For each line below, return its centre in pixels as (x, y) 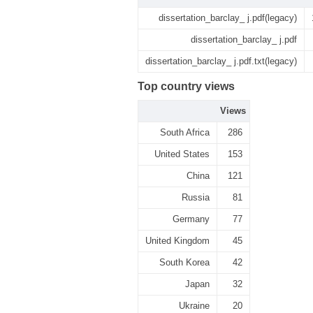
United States (182, 154)
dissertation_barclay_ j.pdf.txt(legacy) (221, 61)
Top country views (186, 86)
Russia (196, 197)
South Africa (185, 132)
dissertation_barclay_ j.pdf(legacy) (228, 18)
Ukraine (194, 306)
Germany (191, 219)
